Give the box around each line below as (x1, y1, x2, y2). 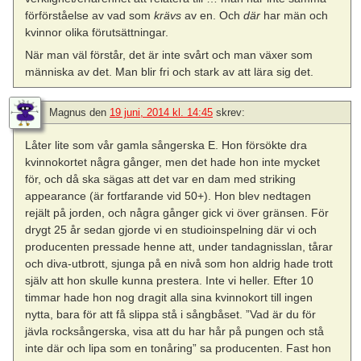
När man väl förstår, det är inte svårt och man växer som (25, 48, 313, 62)
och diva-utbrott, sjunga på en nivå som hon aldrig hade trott (25, 256, 334, 270)
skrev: (216, 106, 245, 118)
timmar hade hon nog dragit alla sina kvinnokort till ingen (25, 290, 313, 304)
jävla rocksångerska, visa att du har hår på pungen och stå (25, 324, 325, 338)
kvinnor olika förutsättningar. (25, 26, 169, 39)
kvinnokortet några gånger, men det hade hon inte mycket (25, 155, 321, 168)
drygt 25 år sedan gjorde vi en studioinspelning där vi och (25, 222, 317, 236)
